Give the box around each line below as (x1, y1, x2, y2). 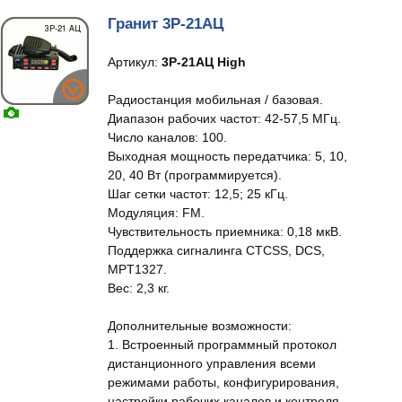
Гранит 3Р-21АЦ (108, 15, 223, 32)
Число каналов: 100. (108, 130, 227, 144)
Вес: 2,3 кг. (108, 281, 170, 295)
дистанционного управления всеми (108, 356, 316, 371)
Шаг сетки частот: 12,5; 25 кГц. (108, 187, 288, 201)
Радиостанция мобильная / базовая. (108, 92, 323, 107)
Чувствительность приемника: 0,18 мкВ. (108, 224, 342, 239)
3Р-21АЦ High (162, 55, 246, 69)
